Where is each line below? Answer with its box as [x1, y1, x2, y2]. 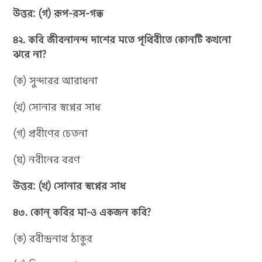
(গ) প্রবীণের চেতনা [13, 126, 88, 140]
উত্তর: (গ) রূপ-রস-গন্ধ [13, 6, 104, 20]
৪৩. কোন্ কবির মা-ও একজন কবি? [13, 205, 151, 219]
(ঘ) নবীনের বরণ [13, 152, 81, 167]
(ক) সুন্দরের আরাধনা [13, 73, 98, 88]
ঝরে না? [13, 47, 47, 61]
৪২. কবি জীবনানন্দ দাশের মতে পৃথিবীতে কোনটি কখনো [13, 32, 232, 47]
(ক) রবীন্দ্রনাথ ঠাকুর [13, 231, 93, 246]
